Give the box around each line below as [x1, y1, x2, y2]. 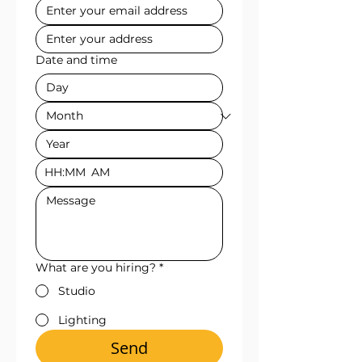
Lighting [58, 313, 107, 327]
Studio [58, 284, 95, 298]
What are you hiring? [36, 260, 156, 275]
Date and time [36, 53, 117, 67]
